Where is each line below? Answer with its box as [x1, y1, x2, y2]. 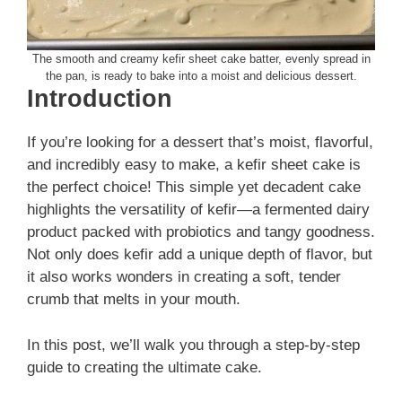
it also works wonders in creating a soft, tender [27, 268, 341, 286]
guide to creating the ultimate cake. [27, 358, 262, 376]
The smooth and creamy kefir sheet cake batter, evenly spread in [31, 52, 371, 66]
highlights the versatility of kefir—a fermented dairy [27, 201, 370, 219]
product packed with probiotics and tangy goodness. [27, 223, 375, 241]
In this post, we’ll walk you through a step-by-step [27, 336, 360, 354]
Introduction [27, 85, 172, 113]
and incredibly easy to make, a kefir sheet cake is [27, 156, 361, 174]
